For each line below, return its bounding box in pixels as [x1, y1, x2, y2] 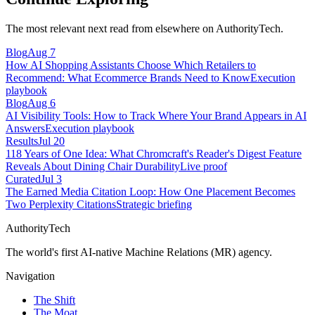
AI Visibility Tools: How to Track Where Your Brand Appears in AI [6, 110, 307, 122]
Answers [6, 122, 45, 135]
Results [6, 135, 38, 148]
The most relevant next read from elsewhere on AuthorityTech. [6, 22, 283, 35]
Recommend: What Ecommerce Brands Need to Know [6, 72, 250, 84]
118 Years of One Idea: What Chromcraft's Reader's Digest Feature [6, 148, 302, 160]
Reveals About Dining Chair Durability [6, 160, 180, 173]
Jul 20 [38, 135, 65, 148]
